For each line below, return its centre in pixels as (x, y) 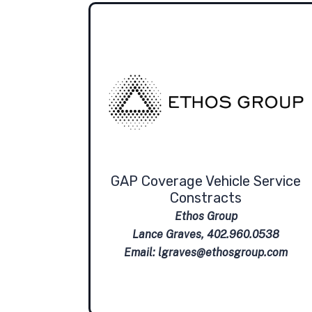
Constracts (206, 198)
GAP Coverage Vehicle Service (206, 181)
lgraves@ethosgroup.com (223, 253)
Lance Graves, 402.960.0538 (206, 235)
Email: (141, 253)
